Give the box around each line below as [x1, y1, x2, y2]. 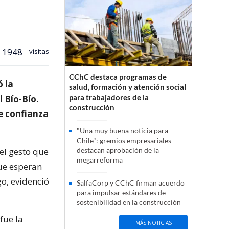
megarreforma [77, 155, 123, 165]
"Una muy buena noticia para [77, 126, 168, 135]
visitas [28, 46, 49, 56]
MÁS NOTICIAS [135, 219, 172, 226]
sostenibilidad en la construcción [77, 198, 181, 207]
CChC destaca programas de [69, 72, 167, 82]
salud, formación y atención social [69, 82, 186, 92]
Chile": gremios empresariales [77, 136, 171, 145]
